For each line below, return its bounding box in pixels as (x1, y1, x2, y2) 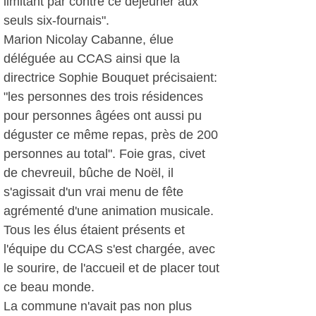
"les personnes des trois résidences (4, 90, 203, 104)
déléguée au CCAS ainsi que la (4, 51, 180, 66)
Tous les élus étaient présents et (4, 223, 185, 237)
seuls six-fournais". (4, 13, 109, 28)
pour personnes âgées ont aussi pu (4, 109, 202, 123)
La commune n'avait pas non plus (4, 299, 192, 313)
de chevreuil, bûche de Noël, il (4, 166, 174, 180)
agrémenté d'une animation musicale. (4, 204, 214, 218)
